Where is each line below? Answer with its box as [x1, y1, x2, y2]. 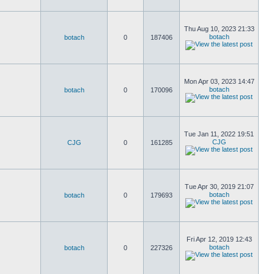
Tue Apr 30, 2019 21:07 [184, 183, 254, 190]
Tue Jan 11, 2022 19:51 [184, 130, 254, 138]
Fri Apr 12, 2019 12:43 [186, 235, 252, 243]
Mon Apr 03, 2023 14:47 [183, 78, 254, 85]
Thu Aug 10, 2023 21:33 [183, 25, 254, 32]
